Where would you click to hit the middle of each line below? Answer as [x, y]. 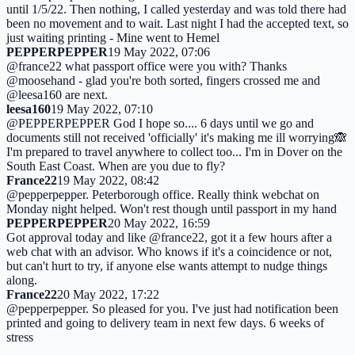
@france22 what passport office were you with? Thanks [147, 66]
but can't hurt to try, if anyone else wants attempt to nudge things [167, 265]
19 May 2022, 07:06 [159, 52]
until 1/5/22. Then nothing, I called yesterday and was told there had [176, 9]
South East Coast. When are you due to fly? [116, 166]
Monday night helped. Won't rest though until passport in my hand [172, 208]
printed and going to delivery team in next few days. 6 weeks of [165, 323]
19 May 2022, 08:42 [108, 180]
